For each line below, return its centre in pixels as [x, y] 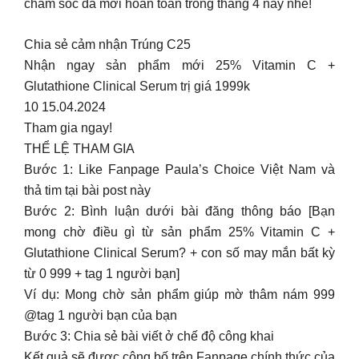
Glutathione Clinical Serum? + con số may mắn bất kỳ [179, 253]
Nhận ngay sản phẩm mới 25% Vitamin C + [179, 65]
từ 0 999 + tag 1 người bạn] [102, 274]
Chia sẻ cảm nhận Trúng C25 [107, 44]
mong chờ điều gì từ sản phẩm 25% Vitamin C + [179, 232]
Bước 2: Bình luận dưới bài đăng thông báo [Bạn [179, 211]
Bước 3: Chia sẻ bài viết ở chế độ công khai [149, 336]
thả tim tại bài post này [87, 190]
